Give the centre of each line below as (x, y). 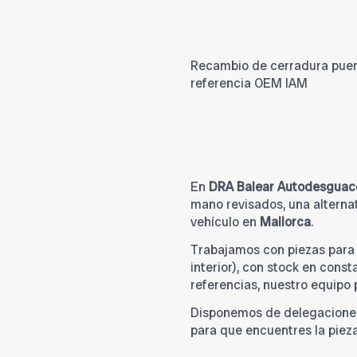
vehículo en (225, 222)
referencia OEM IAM (249, 84)
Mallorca (285, 222)
